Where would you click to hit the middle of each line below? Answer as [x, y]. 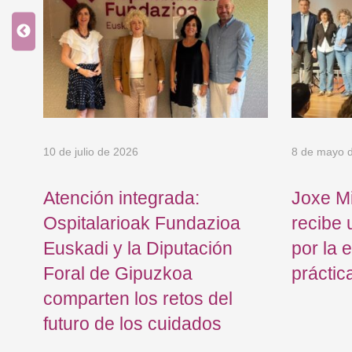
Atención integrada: [121, 198]
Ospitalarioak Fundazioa [142, 223]
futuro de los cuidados [132, 323]
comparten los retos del [138, 298]
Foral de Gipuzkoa [118, 273]
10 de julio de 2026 [91, 152]
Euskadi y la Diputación [138, 248]
